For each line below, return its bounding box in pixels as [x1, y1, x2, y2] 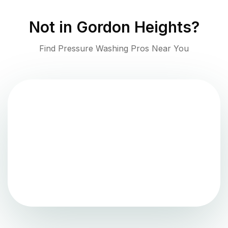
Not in [28, 18, 76, 37]
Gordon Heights [76, 18, 191, 37]
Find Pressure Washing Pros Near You [39, 43, 189, 54]
